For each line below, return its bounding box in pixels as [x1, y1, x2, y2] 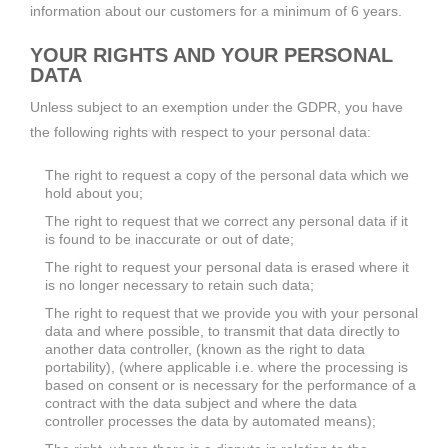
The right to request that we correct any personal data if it [45, 212, 408, 229]
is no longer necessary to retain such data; [45, 276, 314, 293]
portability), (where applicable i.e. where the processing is [45, 358, 408, 375]
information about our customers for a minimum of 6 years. [30, 2, 402, 19]
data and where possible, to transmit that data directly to [45, 322, 400, 339]
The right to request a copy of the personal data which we [45, 166, 409, 183]
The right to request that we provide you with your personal [45, 304, 418, 321]
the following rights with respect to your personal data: [30, 123, 371, 140]
